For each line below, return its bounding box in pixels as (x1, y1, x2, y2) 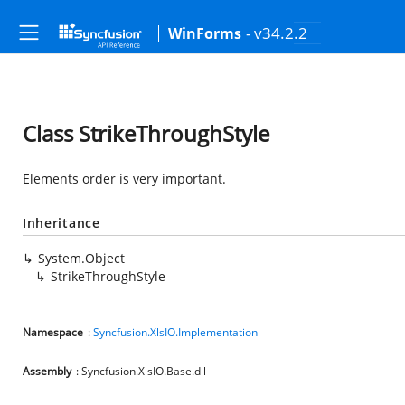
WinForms (168, 24, 241, 43)
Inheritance (23, 214, 100, 231)
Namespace (23, 325, 83, 340)
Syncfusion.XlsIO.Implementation (93, 325, 258, 340)
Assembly (23, 363, 71, 379)
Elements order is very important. (23, 170, 226, 187)
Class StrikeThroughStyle (23, 118, 269, 148)
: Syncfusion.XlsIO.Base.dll (76, 363, 206, 379)
